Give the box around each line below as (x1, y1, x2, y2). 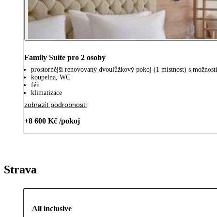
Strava (4, 163, 37, 176)
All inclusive (32, 204, 72, 213)
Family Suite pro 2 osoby (24, 53, 106, 62)
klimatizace (31, 89, 62, 96)
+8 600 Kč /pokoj (24, 116, 80, 125)
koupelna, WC (31, 73, 70, 81)
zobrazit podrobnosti (24, 100, 87, 108)
